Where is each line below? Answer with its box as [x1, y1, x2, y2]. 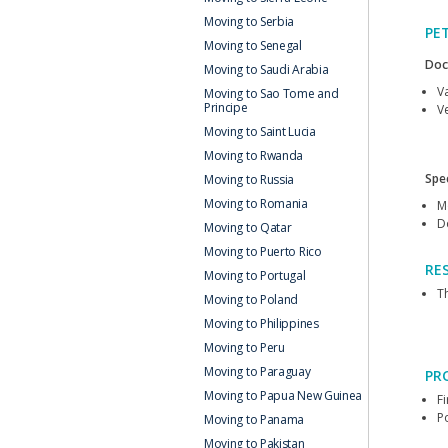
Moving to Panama [203, 410, 305, 428]
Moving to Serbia [203, 12, 295, 30]
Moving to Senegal [203, 36, 302, 54]
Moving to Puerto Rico [203, 242, 322, 260]
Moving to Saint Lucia [203, 122, 316, 140]
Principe [203, 98, 248, 116]
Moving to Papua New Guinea [203, 386, 363, 404]
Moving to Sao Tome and [203, 84, 339, 102]
